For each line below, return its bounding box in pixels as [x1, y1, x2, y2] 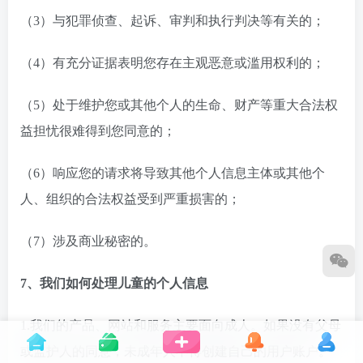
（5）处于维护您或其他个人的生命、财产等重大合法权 [20, 98, 338, 112]
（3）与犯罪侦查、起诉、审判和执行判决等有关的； [20, 14, 325, 28]
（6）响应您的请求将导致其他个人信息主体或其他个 [20, 166, 325, 180]
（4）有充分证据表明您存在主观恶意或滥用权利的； [20, 56, 325, 70]
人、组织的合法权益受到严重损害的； [20, 192, 241, 206]
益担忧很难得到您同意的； [20, 124, 176, 138]
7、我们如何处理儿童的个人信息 [20, 276, 208, 290]
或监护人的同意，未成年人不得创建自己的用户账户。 [20, 344, 331, 358]
